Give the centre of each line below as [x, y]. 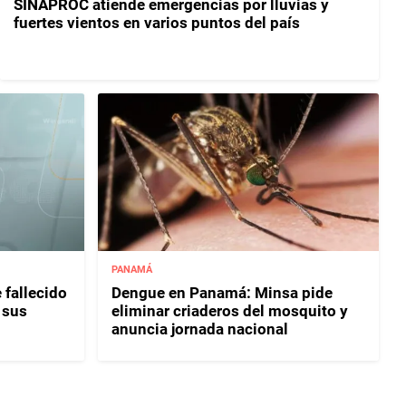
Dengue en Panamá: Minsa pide [222, 292]
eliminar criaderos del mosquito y [230, 310]
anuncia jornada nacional [200, 329]
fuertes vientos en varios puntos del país [157, 23]
